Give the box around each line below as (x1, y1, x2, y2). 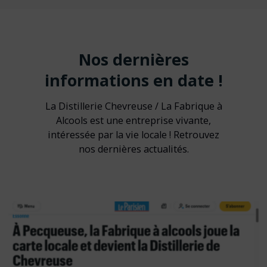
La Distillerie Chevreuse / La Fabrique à (45, 99, 222, 113)
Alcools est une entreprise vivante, (56, 113, 211, 127)
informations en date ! (44, 69, 223, 92)
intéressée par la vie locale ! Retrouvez (48, 128, 219, 141)
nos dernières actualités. (78, 142, 189, 156)
